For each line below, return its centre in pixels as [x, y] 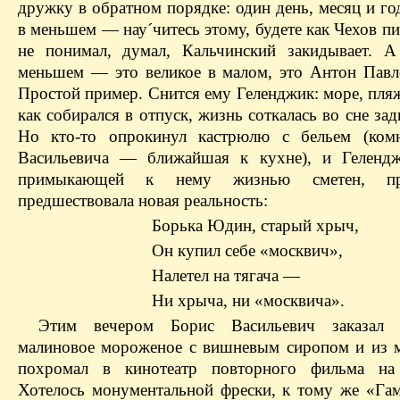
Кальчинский [229, 51]
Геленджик [275, 94]
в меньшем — [71, 29]
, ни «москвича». [284, 301]
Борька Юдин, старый [234, 226]
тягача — [265, 276]
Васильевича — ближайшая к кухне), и [180, 158]
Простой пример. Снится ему [127, 94]
